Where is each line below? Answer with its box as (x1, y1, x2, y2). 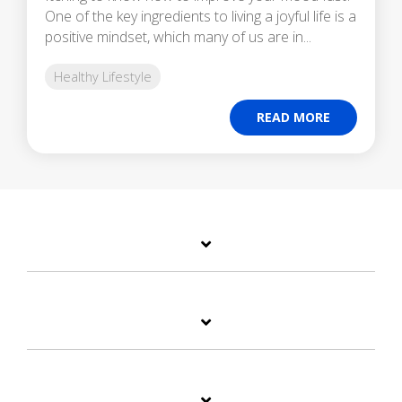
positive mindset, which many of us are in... (45, 27, 311, 48)
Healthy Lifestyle (54, 68, 152, 86)
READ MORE (257, 109, 330, 127)
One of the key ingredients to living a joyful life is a (45, 6, 356, 27)
